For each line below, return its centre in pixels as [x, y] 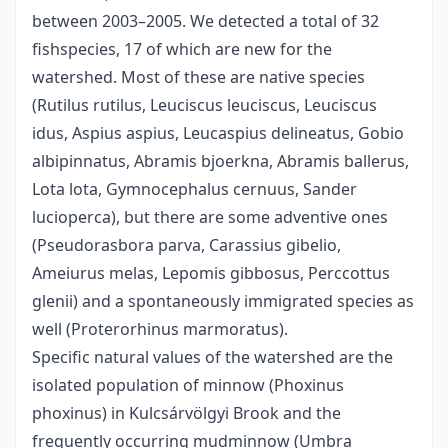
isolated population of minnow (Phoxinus [188, 385]
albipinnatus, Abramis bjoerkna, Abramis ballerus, [220, 161]
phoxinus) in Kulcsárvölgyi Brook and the [186, 413]
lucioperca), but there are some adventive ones [210, 217]
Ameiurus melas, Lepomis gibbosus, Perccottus [211, 273]
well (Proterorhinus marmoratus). [160, 329]
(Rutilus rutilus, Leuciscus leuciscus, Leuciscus [204, 105]
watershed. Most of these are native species [198, 77]
